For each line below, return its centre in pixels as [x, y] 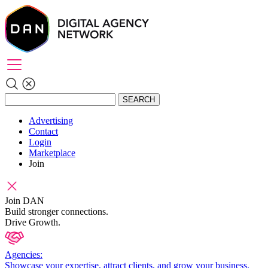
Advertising [51, 121]
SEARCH [139, 100]
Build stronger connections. [57, 211]
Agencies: [24, 255]
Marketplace [52, 153]
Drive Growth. [33, 222]
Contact [43, 131]
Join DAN [25, 201]
